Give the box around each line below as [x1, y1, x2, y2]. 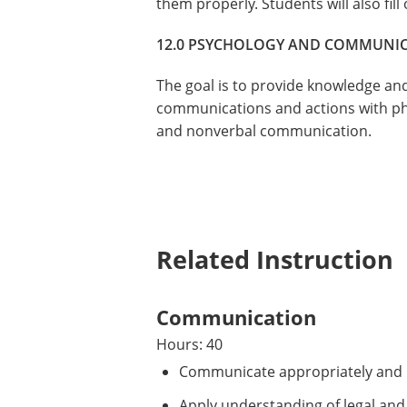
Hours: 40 [156, 334, 223, 354]
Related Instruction [156, 243, 393, 276]
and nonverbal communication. [156, 121, 372, 141]
